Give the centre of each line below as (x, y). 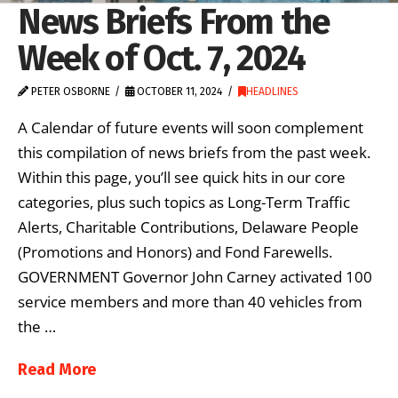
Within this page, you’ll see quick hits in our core (182, 177)
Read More (57, 369)
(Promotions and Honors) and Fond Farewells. (175, 251)
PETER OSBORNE (69, 92)
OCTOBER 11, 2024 (179, 92)
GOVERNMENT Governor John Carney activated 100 (195, 276)
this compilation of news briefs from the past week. (194, 152)
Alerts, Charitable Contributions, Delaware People (188, 227)
